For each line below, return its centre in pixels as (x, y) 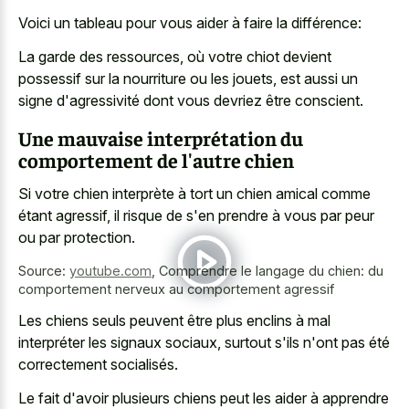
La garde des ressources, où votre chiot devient (175, 56)
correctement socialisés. (98, 365)
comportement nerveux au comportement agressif (176, 288)
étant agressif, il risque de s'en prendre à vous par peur (196, 215)
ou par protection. (77, 237)
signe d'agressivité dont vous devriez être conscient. (191, 100)
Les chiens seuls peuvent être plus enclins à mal (174, 321)
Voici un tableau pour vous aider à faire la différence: (190, 23)
